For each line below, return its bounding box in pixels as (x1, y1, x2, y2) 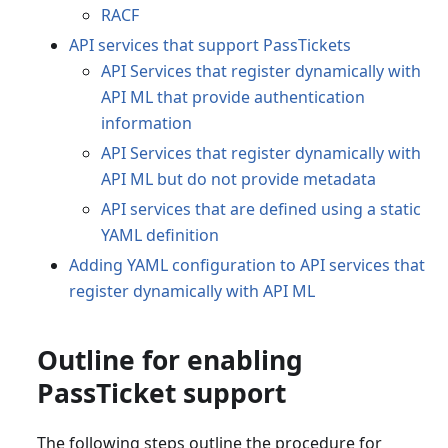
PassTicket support (36, 375, 286, 412)
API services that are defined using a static (100, 198, 421, 221)
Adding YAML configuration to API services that (68, 254, 425, 277)
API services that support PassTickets (68, 34, 351, 57)
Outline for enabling (36, 342, 303, 379)
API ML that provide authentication (100, 86, 365, 109)
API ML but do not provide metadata (100, 168, 376, 191)
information (100, 112, 192, 135)
